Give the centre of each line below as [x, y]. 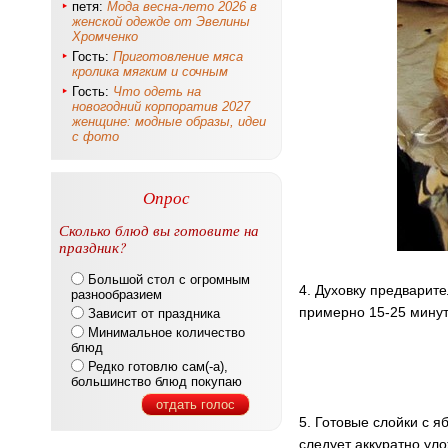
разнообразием [116, 294]
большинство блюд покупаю [156, 381]
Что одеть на [157, 91]
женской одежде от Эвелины [161, 21]
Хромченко [105, 36]
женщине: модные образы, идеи [169, 121]
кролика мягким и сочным [150, 71]
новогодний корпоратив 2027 [161, 106]
